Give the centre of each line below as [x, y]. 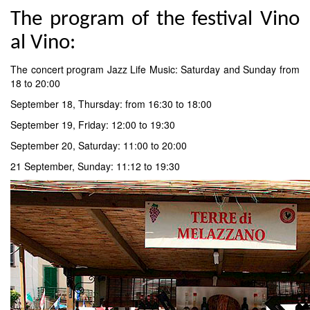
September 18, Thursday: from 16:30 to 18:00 [111, 103]
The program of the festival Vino [155, 19]
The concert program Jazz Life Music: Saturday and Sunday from [155, 69]
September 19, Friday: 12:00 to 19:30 [93, 124]
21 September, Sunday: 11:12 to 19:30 [95, 166]
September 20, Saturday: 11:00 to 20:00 [99, 145]
